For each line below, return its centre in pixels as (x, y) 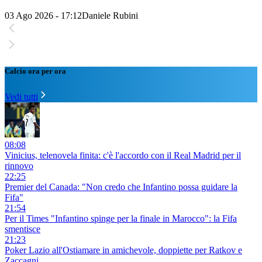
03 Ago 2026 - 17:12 (43, 16)
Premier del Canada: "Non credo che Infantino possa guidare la (121, 187)
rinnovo (19, 166)
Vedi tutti (21, 96)
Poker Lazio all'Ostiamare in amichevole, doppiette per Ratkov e (123, 250)
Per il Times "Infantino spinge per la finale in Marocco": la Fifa (121, 218)
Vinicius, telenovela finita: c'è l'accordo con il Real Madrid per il (123, 155)
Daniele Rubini (110, 16)
